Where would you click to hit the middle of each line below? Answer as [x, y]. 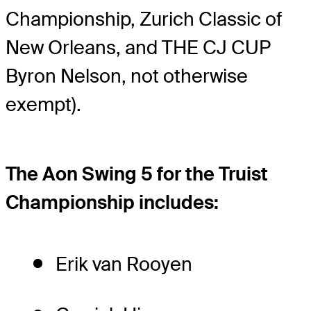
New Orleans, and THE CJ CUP [138, 48]
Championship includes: [112, 203]
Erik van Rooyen [124, 264]
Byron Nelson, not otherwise [127, 76]
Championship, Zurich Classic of [144, 19]
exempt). [43, 105]
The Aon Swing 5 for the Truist [137, 174]
